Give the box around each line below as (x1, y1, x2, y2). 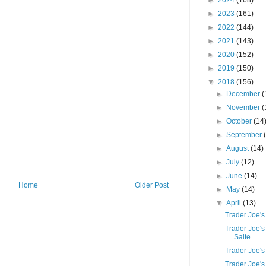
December (226, 90, 262, 98)
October (226, 117, 254, 125)
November (226, 103, 262, 112)
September (226, 131, 264, 139)
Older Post (135, 181, 169, 190)
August (226, 144, 251, 153)
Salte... (233, 233, 256, 241)
